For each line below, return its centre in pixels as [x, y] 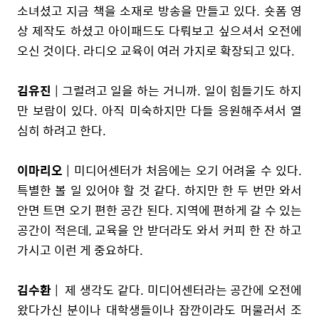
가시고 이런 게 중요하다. [82, 250]
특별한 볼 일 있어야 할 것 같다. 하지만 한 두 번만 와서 [159, 190]
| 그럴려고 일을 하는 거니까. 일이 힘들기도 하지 [177, 90]
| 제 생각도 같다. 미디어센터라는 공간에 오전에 [177, 289]
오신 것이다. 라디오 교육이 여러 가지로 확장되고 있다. [159, 50]
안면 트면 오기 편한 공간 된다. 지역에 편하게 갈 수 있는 [159, 210]
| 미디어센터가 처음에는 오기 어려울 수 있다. [182, 170]
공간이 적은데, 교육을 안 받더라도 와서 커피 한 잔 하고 [159, 230]
